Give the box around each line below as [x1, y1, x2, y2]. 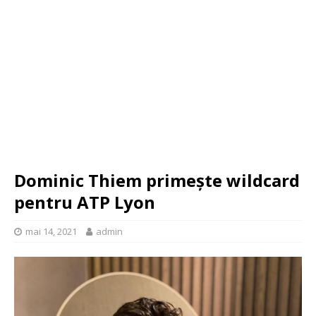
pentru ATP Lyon [14, 190, 155, 214]
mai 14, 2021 [25, 225, 77, 238]
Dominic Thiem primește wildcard [14, 169, 300, 192]
